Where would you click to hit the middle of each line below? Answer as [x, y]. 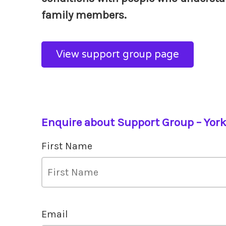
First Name [67, 146]
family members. [84, 15]
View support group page [118, 54]
